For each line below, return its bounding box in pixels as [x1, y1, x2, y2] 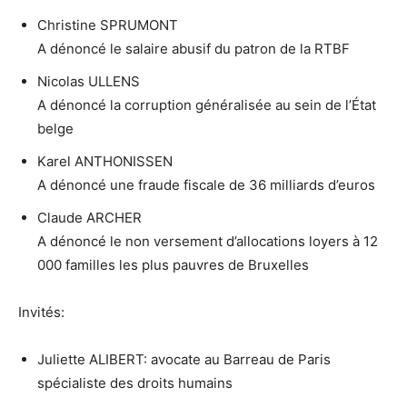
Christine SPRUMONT [37, 16, 178, 35]
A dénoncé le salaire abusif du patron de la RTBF [37, 40, 350, 58]
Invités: [18, 303, 65, 322]
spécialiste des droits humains [37, 374, 233, 392]
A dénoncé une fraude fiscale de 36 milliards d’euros [37, 176, 375, 194]
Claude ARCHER [37, 209, 142, 227]
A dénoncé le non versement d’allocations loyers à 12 [37, 233, 378, 251]
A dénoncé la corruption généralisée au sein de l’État [37, 96, 376, 114]
